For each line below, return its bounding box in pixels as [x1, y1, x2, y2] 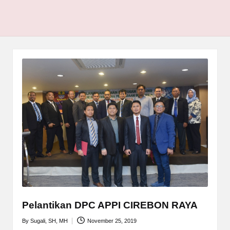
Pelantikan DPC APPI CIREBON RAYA [22, 199, 198, 210]
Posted [21, 222, 39, 229]
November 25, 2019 [87, 218, 137, 224]
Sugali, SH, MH [30, 218, 68, 224]
